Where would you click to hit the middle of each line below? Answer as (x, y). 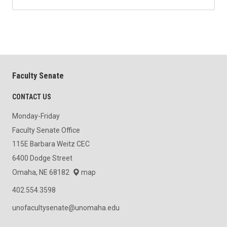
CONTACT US (32, 97)
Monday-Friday (36, 116)
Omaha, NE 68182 (42, 172)
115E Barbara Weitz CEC (51, 144)
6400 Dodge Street (42, 158)
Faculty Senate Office (46, 130)
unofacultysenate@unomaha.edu (66, 208)
